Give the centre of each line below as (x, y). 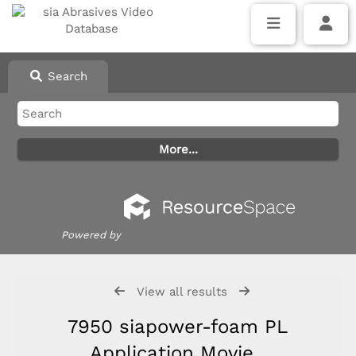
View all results (182, 292)
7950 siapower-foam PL (178, 327)
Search (65, 76)
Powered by (91, 235)
